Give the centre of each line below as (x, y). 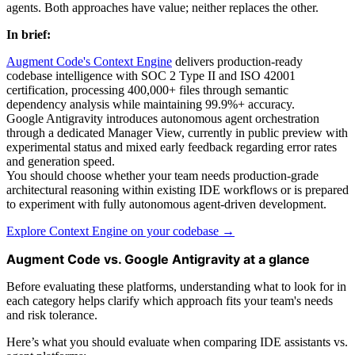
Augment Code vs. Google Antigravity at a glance (158, 259)
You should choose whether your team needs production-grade (162, 175)
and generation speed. (61, 161)
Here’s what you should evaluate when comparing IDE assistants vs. (177, 342)
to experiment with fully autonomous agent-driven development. (166, 204)
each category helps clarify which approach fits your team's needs (170, 300)
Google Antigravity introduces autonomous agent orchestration (163, 118)
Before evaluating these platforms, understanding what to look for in (176, 286)
